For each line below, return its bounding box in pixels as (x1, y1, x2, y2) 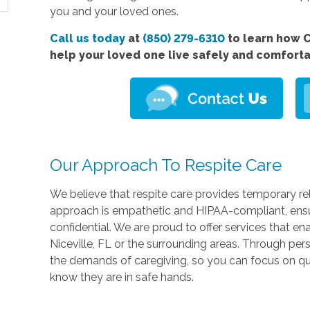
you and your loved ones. (50, 4, 179, 18)
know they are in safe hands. (50, 270, 194, 284)
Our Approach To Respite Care (50, 154, 282, 175)
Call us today (50, 31, 126, 45)
